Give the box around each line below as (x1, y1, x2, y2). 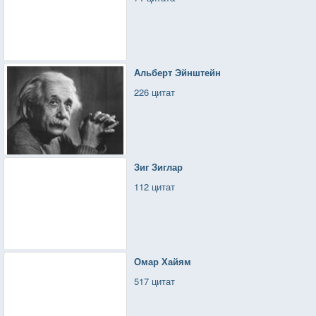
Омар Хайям (134, 254, 192, 268)
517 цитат (134, 274, 176, 288)
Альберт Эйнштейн (134, 65, 221, 79)
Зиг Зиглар (134, 159, 183, 174)
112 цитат (134, 179, 176, 193)
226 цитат (134, 85, 176, 99)
